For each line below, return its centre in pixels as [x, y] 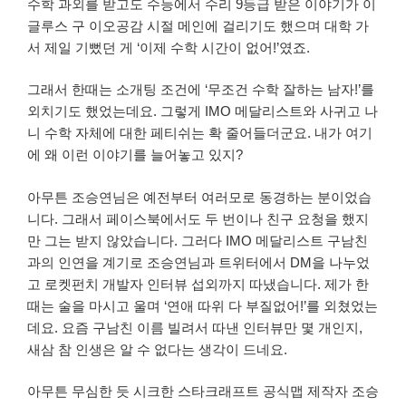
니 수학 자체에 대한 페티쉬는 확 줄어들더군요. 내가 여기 [200, 133]
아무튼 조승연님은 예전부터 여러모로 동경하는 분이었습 [199, 197]
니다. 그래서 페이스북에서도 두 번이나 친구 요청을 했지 [198, 218]
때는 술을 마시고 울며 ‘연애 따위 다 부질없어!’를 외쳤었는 [203, 305]
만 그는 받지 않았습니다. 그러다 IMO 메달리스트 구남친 [198, 240]
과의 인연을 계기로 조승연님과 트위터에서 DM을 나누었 [198, 262]
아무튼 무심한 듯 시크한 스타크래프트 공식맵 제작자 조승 [203, 391]
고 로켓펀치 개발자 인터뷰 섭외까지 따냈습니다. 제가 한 [198, 284]
